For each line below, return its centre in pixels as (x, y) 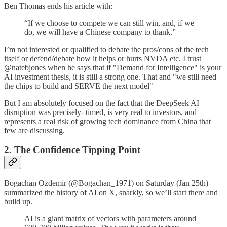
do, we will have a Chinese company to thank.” (100, 32)
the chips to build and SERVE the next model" (79, 86)
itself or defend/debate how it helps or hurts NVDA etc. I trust (103, 58)
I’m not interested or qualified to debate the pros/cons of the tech (106, 49)
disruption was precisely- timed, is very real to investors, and (100, 112)
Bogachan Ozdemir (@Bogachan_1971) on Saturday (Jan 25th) (106, 183)
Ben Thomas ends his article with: (58, 6)
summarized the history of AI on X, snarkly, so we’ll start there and (111, 193)
